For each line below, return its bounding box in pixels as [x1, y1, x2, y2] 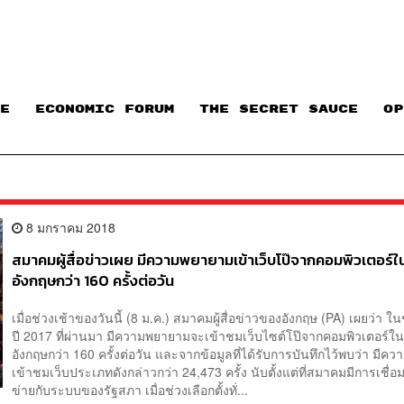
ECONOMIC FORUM [35, 103, 174, 116]
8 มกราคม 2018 [23, 217, 116, 236]
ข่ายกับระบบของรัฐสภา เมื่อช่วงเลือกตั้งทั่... [12, 381, 249, 399]
